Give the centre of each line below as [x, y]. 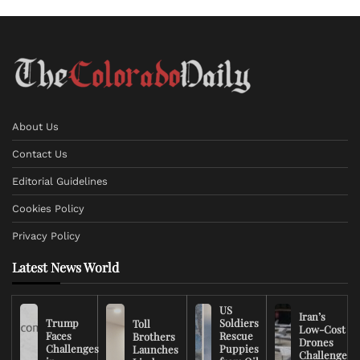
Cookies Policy [48, 209]
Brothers [153, 337]
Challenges [72, 349]
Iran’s [312, 317]
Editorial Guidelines [60, 182]
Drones [316, 342]
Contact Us [40, 154]
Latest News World [65, 268]
